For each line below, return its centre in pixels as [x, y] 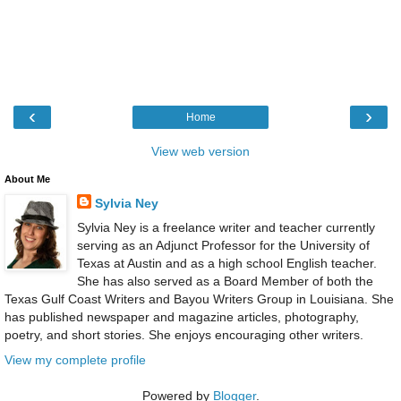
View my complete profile [75, 359]
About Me [27, 179]
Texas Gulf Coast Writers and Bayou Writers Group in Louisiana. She [199, 299]
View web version [200, 152]
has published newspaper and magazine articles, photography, [182, 317]
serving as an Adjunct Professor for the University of [223, 246]
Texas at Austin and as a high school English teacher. [226, 264]
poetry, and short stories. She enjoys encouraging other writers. [184, 335]
